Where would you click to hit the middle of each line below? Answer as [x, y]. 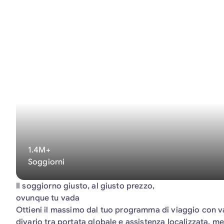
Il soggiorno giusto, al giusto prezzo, [85, 186]
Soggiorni [46, 162]
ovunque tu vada [48, 198]
